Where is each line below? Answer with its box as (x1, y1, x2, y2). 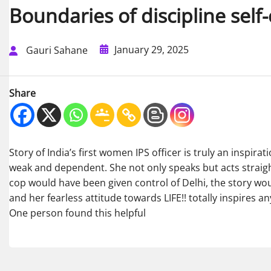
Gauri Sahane (26, 44, 88, 57)
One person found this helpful (9, 206, 146, 220)
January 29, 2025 (114, 43, 189, 56)
